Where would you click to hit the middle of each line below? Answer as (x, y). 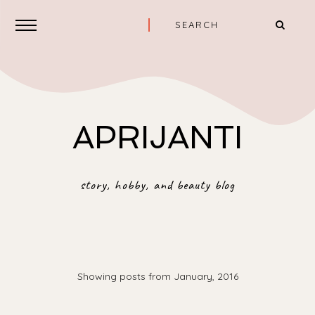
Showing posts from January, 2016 (157, 276)
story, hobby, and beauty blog (157, 185)
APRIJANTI (157, 137)
